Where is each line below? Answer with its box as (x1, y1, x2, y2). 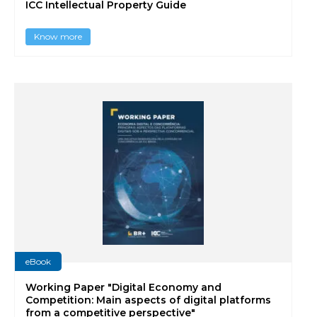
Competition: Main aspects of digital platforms (25, 294, 271, 306)
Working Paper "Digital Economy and (25, 281, 221, 294)
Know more (34, 30, 82, 42)
